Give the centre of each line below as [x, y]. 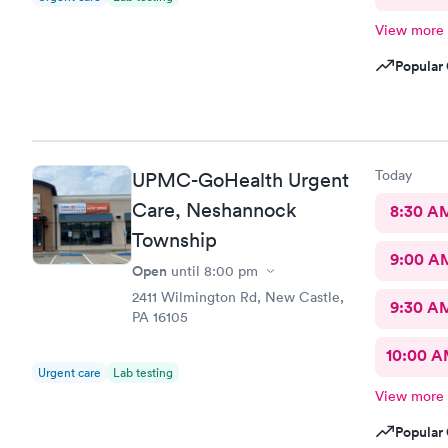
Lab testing [143, 372]
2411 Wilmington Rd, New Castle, [238, 297]
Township [174, 240]
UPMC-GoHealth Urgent [240, 180]
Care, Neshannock [214, 210]
